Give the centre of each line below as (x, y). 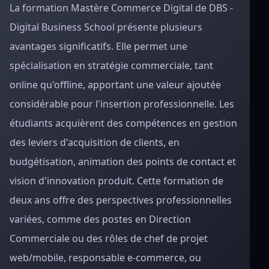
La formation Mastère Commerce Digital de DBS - (121, 8)
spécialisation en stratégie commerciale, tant (111, 65)
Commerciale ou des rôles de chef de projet (109, 238)
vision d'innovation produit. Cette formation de (116, 181)
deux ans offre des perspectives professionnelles (121, 200)
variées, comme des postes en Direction (100, 219)
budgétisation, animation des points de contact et (123, 162)
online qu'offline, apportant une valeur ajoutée (115, 85)
